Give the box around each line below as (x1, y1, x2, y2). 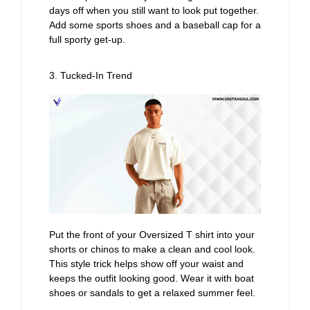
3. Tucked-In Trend (49, 70, 132, 82)
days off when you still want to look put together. (49, 4, 259, 16)
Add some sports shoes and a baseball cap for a (49, 19, 261, 30)
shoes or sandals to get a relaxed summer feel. (49, 286, 255, 298)
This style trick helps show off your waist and (49, 257, 244, 269)
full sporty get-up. (49, 33, 125, 45)
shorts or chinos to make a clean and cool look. (49, 243, 255, 255)
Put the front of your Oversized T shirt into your (49, 228, 255, 240)
